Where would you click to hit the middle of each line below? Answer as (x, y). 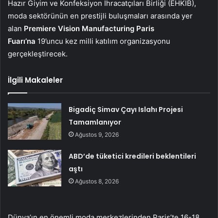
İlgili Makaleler (35, 80)
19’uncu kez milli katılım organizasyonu (103, 41)
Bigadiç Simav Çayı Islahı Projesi (126, 109)
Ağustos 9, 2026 (97, 134)
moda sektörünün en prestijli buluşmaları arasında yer (100, 16)
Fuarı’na (22, 41)
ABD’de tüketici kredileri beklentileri (133, 156)
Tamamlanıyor (95, 122)
